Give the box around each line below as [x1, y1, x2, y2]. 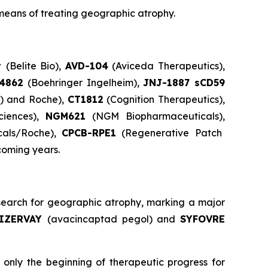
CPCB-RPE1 [62, 127, 117, 139]
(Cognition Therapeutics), [103, 93, 226, 106]
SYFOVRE [180, 213, 226, 226]
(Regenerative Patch [116, 127, 222, 139]
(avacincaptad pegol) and [47, 213, 181, 226]
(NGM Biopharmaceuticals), [92, 110, 226, 123]
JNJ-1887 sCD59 [143, 77, 226, 89]
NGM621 [45, 110, 93, 123]
